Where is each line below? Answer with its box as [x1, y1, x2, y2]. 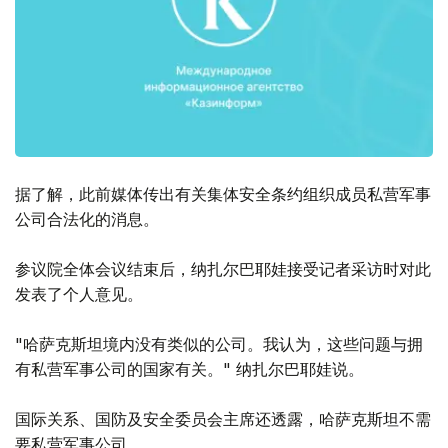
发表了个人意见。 [15, 284, 143, 305]
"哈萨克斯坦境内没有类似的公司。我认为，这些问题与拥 [15, 334, 423, 355]
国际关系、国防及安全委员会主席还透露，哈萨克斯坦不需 [15, 409, 431, 430]
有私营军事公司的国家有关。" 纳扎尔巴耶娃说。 [15, 359, 364, 380]
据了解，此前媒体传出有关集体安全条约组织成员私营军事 [15, 184, 431, 205]
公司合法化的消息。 [15, 209, 159, 230]
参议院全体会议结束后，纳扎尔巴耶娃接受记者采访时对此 [15, 259, 431, 280]
